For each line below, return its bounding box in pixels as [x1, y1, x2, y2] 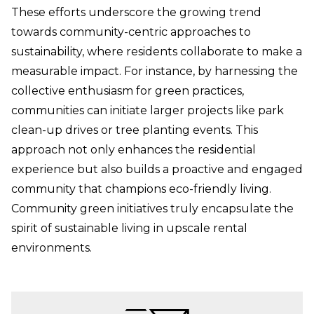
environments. [11, 241, 92, 255]
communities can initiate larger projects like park [11, 104, 284, 118]
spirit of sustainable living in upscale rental [11, 221, 247, 235]
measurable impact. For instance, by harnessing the [11, 64, 298, 78]
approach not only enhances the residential [11, 143, 256, 157]
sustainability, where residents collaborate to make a [11, 45, 302, 59]
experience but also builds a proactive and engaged [11, 163, 303, 177]
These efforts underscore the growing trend [11, 6, 261, 20]
